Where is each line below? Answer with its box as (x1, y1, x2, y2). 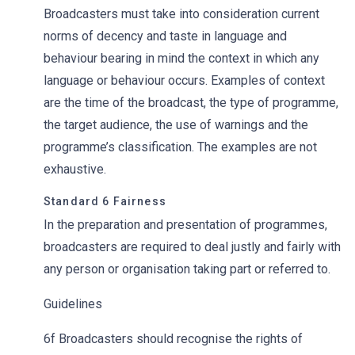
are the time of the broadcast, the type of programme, (44, 95, 338, 110)
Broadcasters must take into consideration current (44, 6, 319, 21)
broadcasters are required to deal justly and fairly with (44, 239, 341, 254)
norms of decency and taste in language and (44, 29, 287, 44)
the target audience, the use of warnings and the (44, 117, 308, 132)
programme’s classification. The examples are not (44, 139, 317, 155)
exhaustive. (44, 162, 106, 177)
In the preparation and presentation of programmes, (44, 217, 327, 232)
